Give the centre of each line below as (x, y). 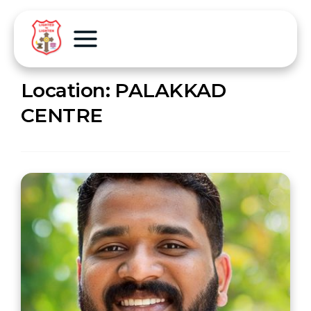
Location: (68, 90)
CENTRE (62, 115)
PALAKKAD (170, 90)
